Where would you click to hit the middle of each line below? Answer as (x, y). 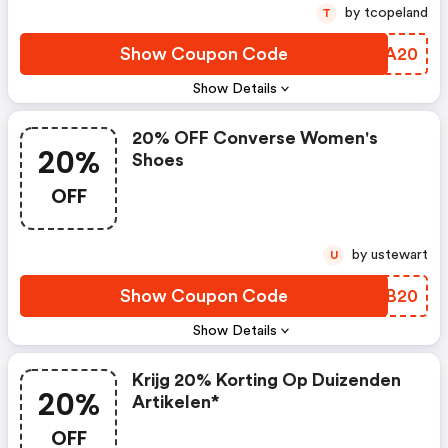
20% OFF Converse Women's (255, 138)
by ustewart (399, 255)
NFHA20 (381, 54)
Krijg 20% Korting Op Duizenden (266, 380)
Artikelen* (176, 402)
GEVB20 (383, 296)
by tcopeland (396, 13)
